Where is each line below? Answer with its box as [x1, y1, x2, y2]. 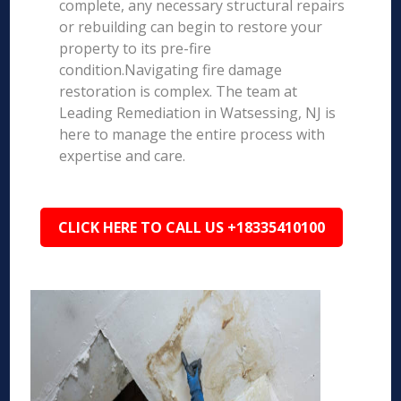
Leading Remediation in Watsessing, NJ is [59, 103, 337, 123]
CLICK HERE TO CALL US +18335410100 [58, 218, 326, 237]
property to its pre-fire [59, 38, 212, 58]
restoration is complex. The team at [59, 81, 298, 101]
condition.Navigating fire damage [59, 60, 283, 80]
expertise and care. [59, 146, 186, 166]
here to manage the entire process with [59, 124, 326, 144]
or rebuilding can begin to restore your [59, 17, 323, 37]
